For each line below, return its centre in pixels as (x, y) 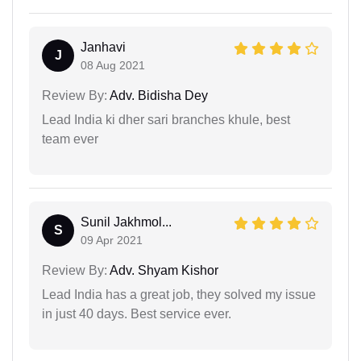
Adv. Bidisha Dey (158, 95)
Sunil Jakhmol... (126, 222)
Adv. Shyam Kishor (163, 270)
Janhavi (103, 47)
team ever (70, 139)
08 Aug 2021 (113, 65)
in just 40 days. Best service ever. (137, 313)
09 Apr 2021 (112, 240)
